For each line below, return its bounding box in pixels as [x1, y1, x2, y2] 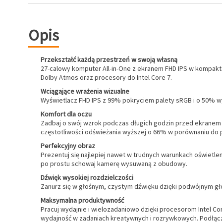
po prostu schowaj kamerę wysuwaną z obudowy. [41, 159, 187, 168]
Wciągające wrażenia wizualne [41, 87, 129, 96]
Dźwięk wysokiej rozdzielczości [41, 173, 133, 182]
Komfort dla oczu [41, 110, 92, 118]
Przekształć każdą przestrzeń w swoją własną [41, 55, 177, 64]
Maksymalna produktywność [41, 196, 124, 205]
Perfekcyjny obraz [41, 141, 95, 150]
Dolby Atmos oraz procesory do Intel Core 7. [41, 73, 172, 82]
